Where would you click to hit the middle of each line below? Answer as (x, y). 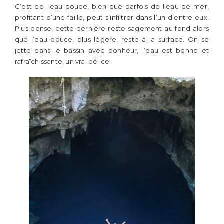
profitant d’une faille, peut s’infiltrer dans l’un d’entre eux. (112, 17)
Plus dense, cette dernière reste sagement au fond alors (112, 28)
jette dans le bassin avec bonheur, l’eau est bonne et (112, 50)
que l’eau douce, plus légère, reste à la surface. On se (112, 39)
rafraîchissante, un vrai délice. (63, 61)
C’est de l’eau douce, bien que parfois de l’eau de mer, (112, 6)
